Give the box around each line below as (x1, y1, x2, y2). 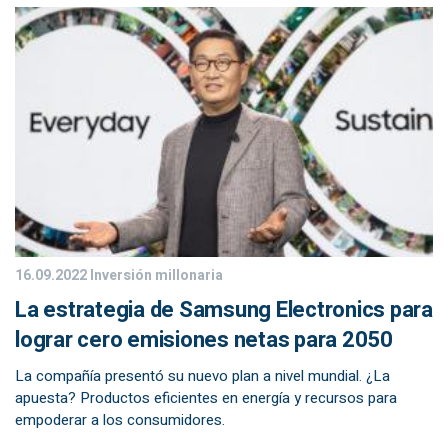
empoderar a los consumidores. (15, 409, 225, 431)
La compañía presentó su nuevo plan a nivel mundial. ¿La (15, 365, 390, 387)
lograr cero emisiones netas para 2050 (15, 324, 393, 356)
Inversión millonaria (87, 265, 223, 286)
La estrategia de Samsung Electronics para (15, 294, 433, 326)
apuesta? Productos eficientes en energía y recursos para (15, 387, 397, 409)
